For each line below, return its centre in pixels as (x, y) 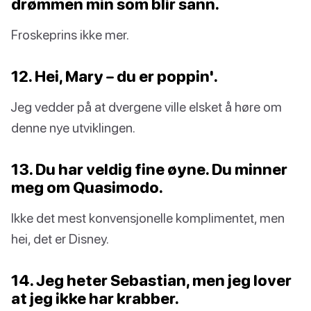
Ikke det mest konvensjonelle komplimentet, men (148, 218)
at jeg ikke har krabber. (95, 299)
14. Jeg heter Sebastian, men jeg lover (151, 280)
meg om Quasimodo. (87, 187)
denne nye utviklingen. (73, 128)
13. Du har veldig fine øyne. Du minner (149, 169)
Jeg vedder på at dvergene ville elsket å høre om (146, 107)
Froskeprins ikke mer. (70, 35)
